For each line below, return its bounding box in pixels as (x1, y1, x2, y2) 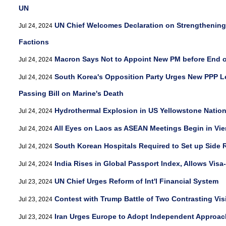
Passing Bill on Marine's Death (19, 89, 124, 97)
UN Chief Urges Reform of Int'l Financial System (54, 177, 218, 185)
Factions (19, 38, 49, 46)
